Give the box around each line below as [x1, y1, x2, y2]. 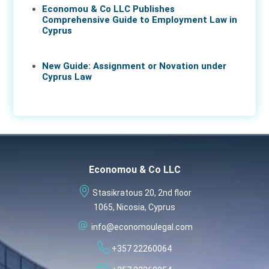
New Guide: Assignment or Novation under [42, 61, 226, 71]
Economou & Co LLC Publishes [42, 4, 175, 14]
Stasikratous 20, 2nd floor [92, 188, 192, 198]
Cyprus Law [42, 71, 92, 82]
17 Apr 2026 [42, 40, 89, 51]
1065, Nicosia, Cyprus [94, 202, 175, 212]
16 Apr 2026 [42, 86, 89, 97]
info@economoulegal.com [91, 222, 193, 232]
